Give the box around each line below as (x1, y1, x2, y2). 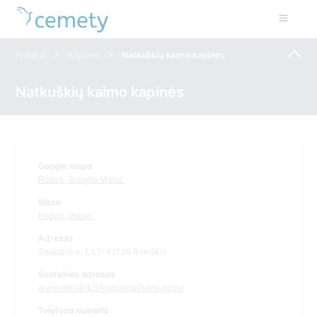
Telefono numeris (38, 305, 110, 316)
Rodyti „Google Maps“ (38, 174, 125, 185)
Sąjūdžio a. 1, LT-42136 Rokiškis (38, 246, 167, 257)
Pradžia (16, 50, 47, 60)
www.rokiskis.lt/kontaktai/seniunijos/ (38, 282, 185, 293)
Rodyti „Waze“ (38, 210, 95, 221)
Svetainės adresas (38, 269, 116, 279)
